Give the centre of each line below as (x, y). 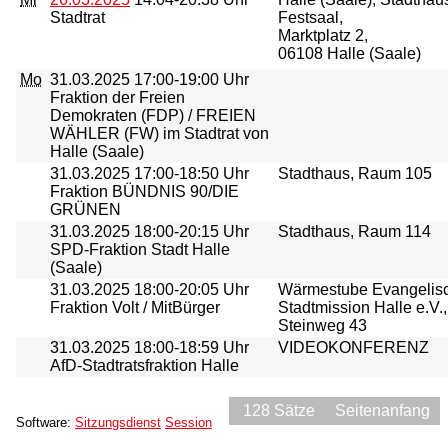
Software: (45, 422)
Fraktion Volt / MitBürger (135, 307)
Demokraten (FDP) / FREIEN (153, 115)
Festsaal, (310, 17)
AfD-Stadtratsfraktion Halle (144, 365)
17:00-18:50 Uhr (189, 173)
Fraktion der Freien (117, 97)
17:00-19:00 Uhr (189, 79)
